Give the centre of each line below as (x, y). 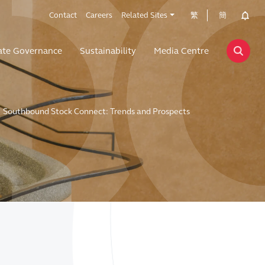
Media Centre (181, 51)
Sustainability (108, 51)
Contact (63, 15)
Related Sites (144, 15)
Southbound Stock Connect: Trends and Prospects (96, 112)
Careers (99, 15)
